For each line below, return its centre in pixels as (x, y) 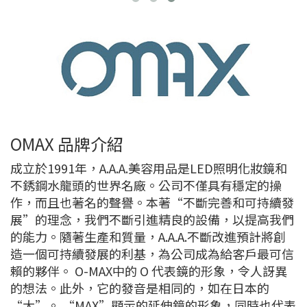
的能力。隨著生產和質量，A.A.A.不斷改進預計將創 (148, 237)
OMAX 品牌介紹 (67, 144)
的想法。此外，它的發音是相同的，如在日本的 (140, 288)
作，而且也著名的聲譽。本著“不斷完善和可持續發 (152, 202)
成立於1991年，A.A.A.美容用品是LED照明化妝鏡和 (149, 168)
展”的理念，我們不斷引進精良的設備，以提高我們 (152, 220)
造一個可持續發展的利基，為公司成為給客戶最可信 (152, 254)
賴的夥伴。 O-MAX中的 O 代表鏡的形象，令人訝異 (149, 271)
